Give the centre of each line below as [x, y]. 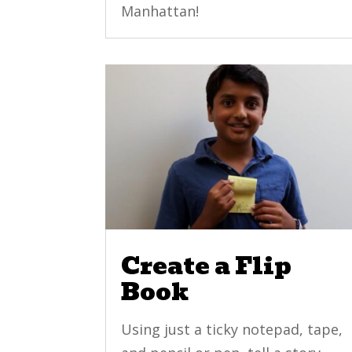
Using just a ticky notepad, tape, [232, 330]
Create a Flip [207, 266]
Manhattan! [160, 11]
